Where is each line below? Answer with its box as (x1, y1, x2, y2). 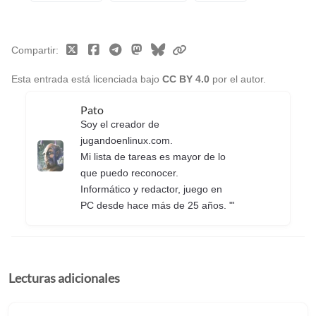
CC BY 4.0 (162, 74, 212, 85)
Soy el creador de (80, 119, 159, 130)
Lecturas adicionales (8, 271, 120, 286)
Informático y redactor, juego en (80, 184, 222, 195)
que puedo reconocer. (80, 168, 178, 178)
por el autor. (212, 74, 266, 85)
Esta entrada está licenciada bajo (11, 74, 162, 85)
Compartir (11, 45, 56, 56)
